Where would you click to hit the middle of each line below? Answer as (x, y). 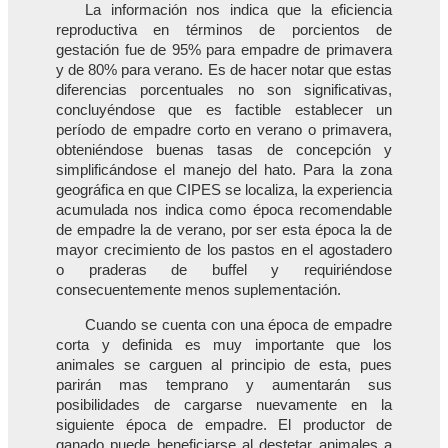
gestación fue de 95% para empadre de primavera (224, 50)
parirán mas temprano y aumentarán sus (224, 385)
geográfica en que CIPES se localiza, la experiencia (224, 190)
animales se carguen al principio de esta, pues (224, 365)
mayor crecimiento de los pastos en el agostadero (224, 250)
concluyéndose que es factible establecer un (224, 110)
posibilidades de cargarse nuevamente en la (224, 405)
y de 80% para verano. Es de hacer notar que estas (224, 70)
